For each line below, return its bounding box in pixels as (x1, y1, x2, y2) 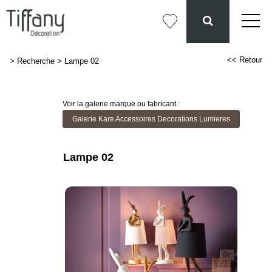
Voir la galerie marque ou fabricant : (62, 100, 180, 108)
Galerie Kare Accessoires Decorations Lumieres (72, 115, 230, 123)
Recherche (17, 56, 55, 66)
